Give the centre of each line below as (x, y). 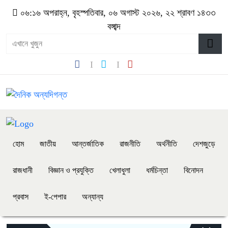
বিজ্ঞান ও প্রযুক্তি (71, 170)
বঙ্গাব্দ (114, 26)
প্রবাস (21, 196)
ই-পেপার (55, 196)
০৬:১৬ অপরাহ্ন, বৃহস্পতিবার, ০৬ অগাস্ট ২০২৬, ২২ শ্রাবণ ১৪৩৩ (117, 13)
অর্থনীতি (167, 144)
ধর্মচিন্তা (157, 170)
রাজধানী (23, 170)
